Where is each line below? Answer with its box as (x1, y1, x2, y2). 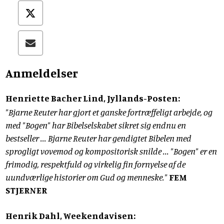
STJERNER (5, 184, 47, 195)
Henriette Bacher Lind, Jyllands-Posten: (5, 92, 180, 103)
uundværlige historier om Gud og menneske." (5, 171, 169, 182)
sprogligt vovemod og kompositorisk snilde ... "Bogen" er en (5, 145, 217, 156)
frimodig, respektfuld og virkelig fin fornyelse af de (5, 158, 185, 169)
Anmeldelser (5, 65, 78, 80)
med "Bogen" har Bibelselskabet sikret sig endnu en (5, 119, 186, 130)
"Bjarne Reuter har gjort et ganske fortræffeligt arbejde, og (5, 106, 212, 117)
